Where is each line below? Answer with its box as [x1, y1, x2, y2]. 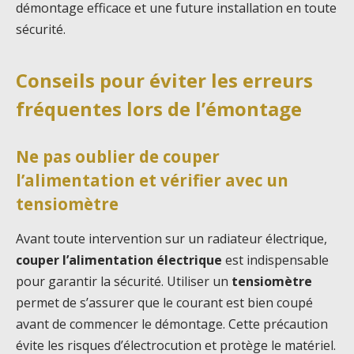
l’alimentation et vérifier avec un [16, 169, 288, 192]
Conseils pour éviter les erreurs [16, 66, 313, 93]
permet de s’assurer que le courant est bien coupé [16, 293, 313, 311]
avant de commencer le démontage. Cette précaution [16, 314, 328, 333]
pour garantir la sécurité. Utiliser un [16, 272, 232, 290]
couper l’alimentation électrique [16, 250, 222, 269]
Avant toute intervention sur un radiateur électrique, [16, 229, 327, 247]
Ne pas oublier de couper [16, 145, 220, 168]
